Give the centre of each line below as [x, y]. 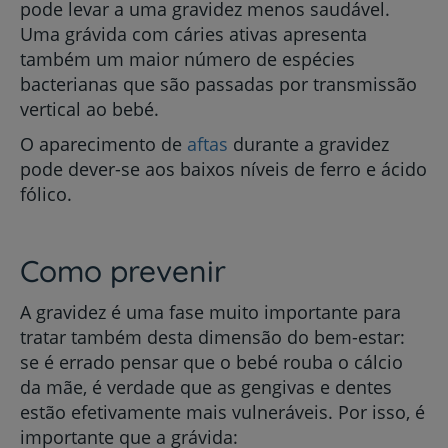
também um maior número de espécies [187, 59]
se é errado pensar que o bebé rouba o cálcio [211, 362]
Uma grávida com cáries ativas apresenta [193, 34]
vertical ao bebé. [89, 109]
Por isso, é [381, 412]
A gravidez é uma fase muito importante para [210, 312]
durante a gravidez [311, 144]
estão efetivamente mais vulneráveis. [179, 412]
